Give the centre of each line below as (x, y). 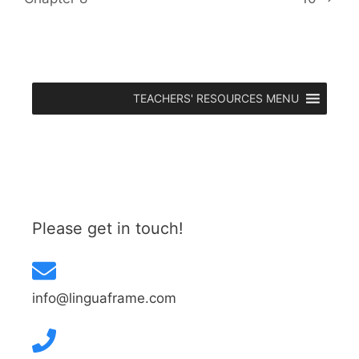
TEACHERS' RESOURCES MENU (216, 99)
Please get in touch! (108, 229)
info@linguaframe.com (104, 298)
